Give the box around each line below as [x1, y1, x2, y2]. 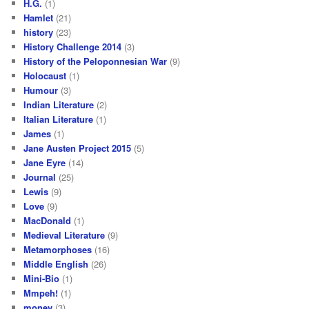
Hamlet [23, 10, 54, 24]
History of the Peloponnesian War [23, 54, 168, 68]
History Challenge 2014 [23, 39, 122, 53]
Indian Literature [23, 97, 94, 111]
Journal [23, 170, 57, 183]
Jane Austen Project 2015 [23, 141, 132, 154]
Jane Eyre [23, 155, 66, 169]
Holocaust [23, 68, 67, 82]
